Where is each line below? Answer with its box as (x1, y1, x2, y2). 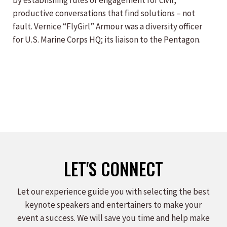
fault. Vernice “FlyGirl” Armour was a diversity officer (13, 21, 202, 32)
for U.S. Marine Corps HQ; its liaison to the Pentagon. (13, 34, 201, 46)
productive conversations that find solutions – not (13, 8, 195, 19)
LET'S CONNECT (64, 156, 163, 182)
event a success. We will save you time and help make (17, 212, 210, 224)
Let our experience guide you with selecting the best (17, 186, 210, 198)
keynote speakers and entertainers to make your (25, 199, 202, 211)
